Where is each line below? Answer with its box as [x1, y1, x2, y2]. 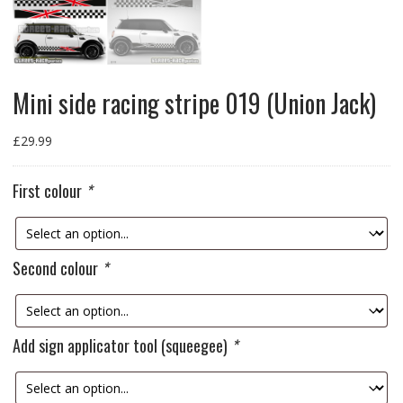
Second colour [12, 255, 102, 280]
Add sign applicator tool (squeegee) [12, 333, 231, 357]
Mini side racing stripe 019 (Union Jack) [12, 84, 376, 121]
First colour [12, 178, 85, 202]
